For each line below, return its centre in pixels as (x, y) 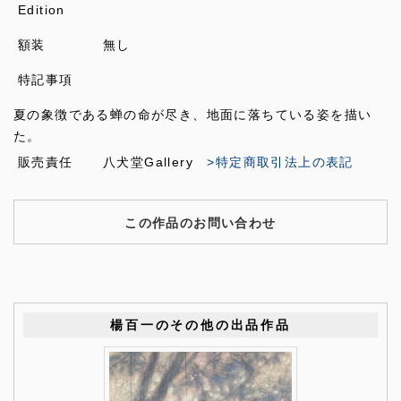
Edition (42, 9)
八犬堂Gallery (155, 162)
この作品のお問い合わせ (200, 222)
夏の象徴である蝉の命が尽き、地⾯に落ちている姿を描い (193, 114)
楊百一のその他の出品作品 (200, 324)
